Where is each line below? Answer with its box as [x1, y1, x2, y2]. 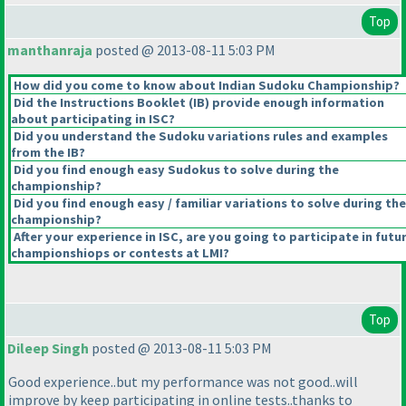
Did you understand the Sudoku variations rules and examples [11, 128, 388, 145]
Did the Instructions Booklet [11, 94, 188, 111]
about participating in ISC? [11, 111, 175, 128]
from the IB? [11, 144, 85, 161]
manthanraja [7, 41, 92, 60]
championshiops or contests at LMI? [11, 245, 229, 262]
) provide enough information [205, 94, 384, 111]
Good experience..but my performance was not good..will [8, 372, 358, 391]
